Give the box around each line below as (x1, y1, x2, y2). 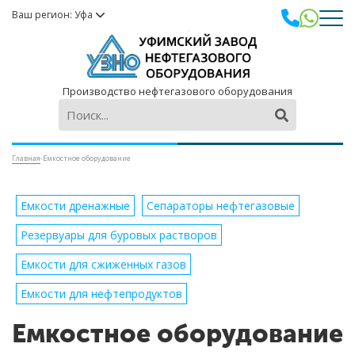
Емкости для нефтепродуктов (21, 286, 182, 302)
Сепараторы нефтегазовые (147, 198, 295, 214)
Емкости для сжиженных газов (21, 257, 186, 273)
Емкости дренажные (21, 198, 130, 214)
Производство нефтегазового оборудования (63, 84, 292, 99)
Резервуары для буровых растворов (21, 227, 217, 243)
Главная (12, 153, 40, 164)
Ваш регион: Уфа (12, 8, 95, 21)
